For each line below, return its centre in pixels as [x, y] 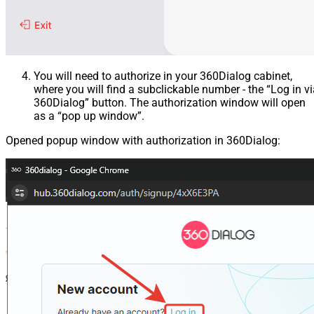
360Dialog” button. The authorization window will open [170, 103]
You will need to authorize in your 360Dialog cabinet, [163, 76]
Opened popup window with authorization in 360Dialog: [143, 141]
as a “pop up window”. [89, 116]
